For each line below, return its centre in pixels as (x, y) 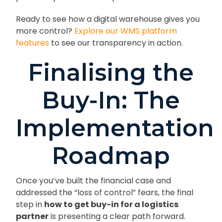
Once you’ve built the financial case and (93, 180)
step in (30, 204)
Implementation (115, 128)
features (32, 43)
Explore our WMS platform (126, 31)
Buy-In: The (111, 100)
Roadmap (111, 156)
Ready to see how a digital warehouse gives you (108, 19)
